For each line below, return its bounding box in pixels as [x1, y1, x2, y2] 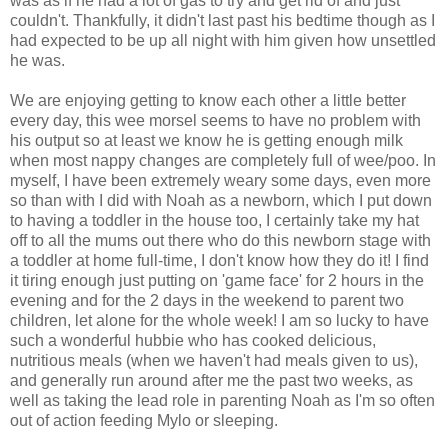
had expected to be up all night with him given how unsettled [10, 32, 436, 50]
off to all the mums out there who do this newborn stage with [10, 232, 431, 250]
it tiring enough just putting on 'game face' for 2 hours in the [10, 272, 424, 290]
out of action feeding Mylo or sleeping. [10, 412, 278, 430]
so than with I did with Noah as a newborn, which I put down [10, 192, 432, 210]
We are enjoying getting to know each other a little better [10, 92, 406, 110]
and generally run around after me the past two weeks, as [10, 372, 413, 390]
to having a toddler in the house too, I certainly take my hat [10, 212, 419, 230]
